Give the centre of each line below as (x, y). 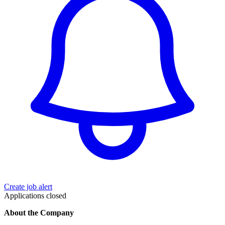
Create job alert (28, 186)
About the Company (39, 212)
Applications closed (35, 195)
